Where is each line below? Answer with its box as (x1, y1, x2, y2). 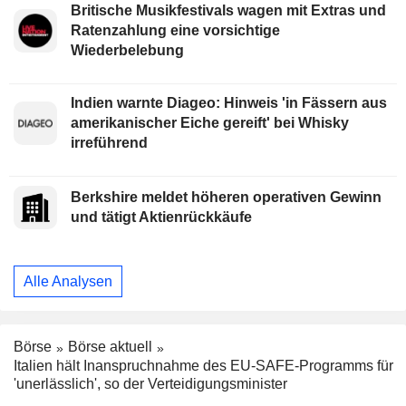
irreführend (71, 134, 148, 150)
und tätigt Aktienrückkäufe (71, 208, 252, 225)
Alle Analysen (24, 273, 112, 289)
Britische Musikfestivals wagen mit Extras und (71, 2, 386, 18)
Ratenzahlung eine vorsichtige (71, 22, 280, 38)
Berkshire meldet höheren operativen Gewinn (71, 188, 382, 205)
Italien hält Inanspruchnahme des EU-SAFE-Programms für (14, 357, 393, 373)
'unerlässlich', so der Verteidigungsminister (14, 375, 287, 391)
